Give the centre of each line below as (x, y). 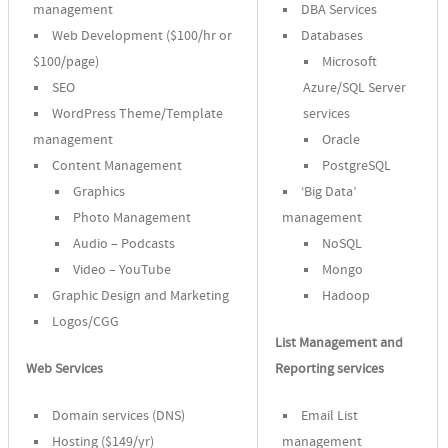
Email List (330, 416)
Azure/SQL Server (355, 88)
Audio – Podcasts (124, 244)
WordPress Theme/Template (138, 114)
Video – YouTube (122, 270)
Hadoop (346, 296)
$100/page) (66, 62)
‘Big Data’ (329, 192)
